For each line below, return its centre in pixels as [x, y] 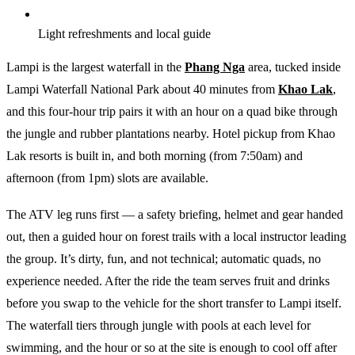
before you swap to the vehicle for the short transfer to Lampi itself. [174, 303]
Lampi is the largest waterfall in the [95, 67]
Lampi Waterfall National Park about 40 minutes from [142, 89]
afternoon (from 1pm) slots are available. [107, 177]
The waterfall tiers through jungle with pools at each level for [158, 325]
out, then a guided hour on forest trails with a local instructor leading [176, 236]
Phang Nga [215, 67]
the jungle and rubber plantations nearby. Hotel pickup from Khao [171, 133]
